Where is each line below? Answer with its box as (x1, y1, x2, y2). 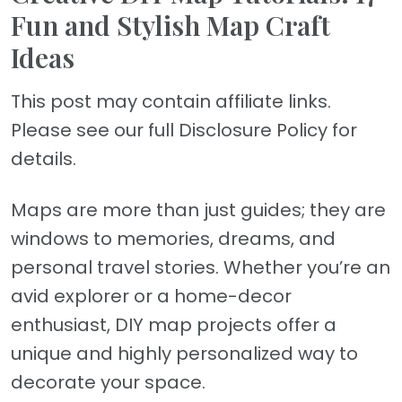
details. (11, 146, 76, 172)
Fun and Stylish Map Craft (11, 7, 330, 44)
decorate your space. (11, 370, 205, 396)
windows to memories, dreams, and (11, 226, 336, 252)
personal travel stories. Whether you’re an (11, 255, 390, 281)
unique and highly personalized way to (11, 341, 358, 367)
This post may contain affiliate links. (11, 89, 331, 115)
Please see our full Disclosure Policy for (11, 118, 357, 144)
